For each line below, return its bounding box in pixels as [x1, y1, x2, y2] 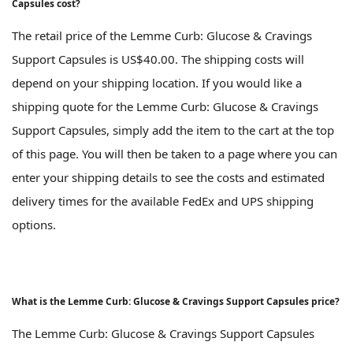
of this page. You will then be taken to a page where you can [12, 146, 337, 162]
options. [12, 217, 56, 233]
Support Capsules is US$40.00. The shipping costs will [12, 51, 304, 68]
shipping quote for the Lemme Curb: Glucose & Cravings [12, 98, 318, 115]
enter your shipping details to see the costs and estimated [12, 169, 325, 186]
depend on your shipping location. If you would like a [12, 75, 302, 91]
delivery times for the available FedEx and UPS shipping [12, 193, 314, 210]
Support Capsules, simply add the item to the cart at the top [12, 122, 334, 139]
